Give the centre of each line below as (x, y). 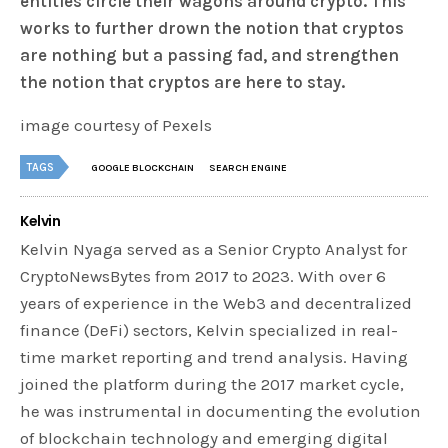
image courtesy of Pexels (116, 125)
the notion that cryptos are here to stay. (183, 82)
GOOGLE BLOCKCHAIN (142, 168)
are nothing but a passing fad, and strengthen (210, 55)
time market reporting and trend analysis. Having (214, 357)
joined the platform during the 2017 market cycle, (212, 384)
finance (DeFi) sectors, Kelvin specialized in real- (209, 330)
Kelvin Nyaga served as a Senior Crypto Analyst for (214, 249)
